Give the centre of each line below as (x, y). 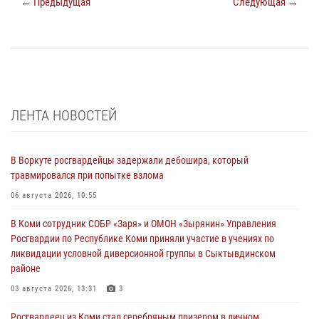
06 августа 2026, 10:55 (54, 195)
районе (26, 268)
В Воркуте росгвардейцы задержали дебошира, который (130, 160)
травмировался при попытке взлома (87, 175)
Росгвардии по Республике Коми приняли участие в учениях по (142, 238)
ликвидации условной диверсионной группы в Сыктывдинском (143, 253)
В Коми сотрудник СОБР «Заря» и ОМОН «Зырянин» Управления (143, 223)
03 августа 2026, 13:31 (54, 288)
